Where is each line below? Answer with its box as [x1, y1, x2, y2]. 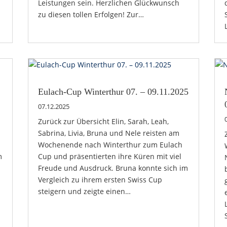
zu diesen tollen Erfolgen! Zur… [37, 9, 144, 19]
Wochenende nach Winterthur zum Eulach [37, 139, 182, 149]
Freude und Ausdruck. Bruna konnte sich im [37, 163, 188, 173]
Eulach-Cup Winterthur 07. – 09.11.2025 [37, 86, 188, 97]
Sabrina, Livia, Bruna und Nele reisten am [37, 128, 179, 138]
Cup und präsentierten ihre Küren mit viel [37, 151, 181, 161]
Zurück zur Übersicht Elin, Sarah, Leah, [37, 116, 169, 126]
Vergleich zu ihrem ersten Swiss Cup [37, 174, 162, 184]
